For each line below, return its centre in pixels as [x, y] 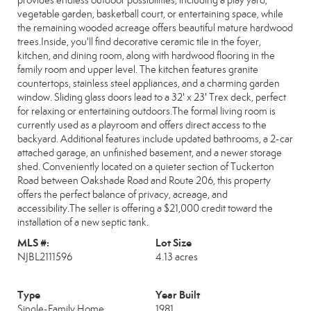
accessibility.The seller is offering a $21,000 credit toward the [145, 208]
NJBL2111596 [45, 257]
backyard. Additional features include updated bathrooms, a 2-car [155, 139]
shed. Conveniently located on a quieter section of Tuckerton [146, 167]
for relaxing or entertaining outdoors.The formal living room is [146, 111]
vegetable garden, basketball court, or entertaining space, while [150, 14]
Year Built [178, 295]
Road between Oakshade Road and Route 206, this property [144, 180]
